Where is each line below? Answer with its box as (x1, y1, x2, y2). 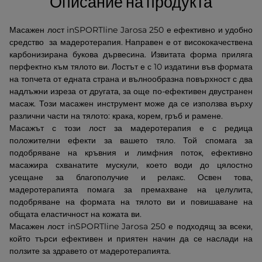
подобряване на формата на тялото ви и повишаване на (9, 196, 253, 207)
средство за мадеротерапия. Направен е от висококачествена (9, 37, 253, 47)
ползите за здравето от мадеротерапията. (9, 246, 171, 256)
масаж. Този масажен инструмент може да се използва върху (9, 98, 253, 109)
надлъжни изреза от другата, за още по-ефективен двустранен (9, 86, 253, 96)
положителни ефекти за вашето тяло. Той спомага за (9, 135, 253, 146)
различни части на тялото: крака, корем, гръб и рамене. (9, 111, 223, 121)
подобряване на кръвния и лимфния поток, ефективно (9, 147, 253, 158)
